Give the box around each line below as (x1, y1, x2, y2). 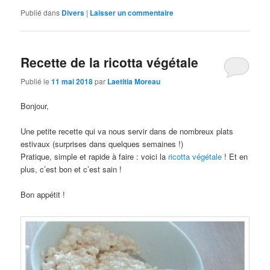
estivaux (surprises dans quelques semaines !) (20, 137, 184, 149)
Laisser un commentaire (90, 7, 174, 19)
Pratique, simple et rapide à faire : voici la (20, 150, 169, 162)
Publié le (20, 75, 52, 86)
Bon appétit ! (20, 189, 66, 201)
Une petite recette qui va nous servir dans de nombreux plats (20, 125, 234, 137)
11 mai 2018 (51, 75, 93, 87)
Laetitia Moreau (107, 75, 161, 87)
